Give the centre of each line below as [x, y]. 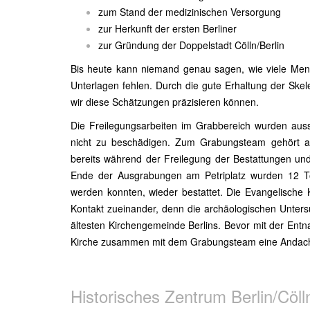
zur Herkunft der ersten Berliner [167, 28]
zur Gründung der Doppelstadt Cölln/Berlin [191, 45]
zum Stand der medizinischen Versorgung [190, 12]
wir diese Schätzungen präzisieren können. [165, 102]
